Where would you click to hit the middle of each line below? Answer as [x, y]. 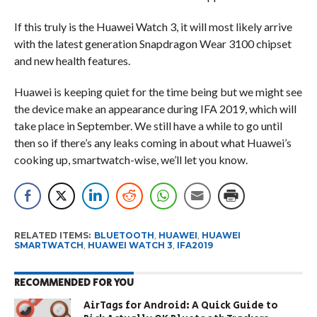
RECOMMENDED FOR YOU [74, 282]
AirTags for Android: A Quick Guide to [181, 305]
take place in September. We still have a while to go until [148, 125]
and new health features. [73, 60]
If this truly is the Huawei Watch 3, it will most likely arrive [153, 26]
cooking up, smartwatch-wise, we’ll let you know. [132, 159]
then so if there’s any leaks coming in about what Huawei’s [152, 142]
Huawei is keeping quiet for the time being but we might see [158, 91]
